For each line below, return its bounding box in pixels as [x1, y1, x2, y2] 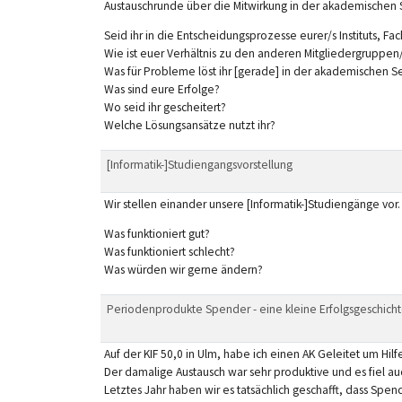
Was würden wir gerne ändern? [103, 262, 263, 278]
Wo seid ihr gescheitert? [103, 100, 226, 116]
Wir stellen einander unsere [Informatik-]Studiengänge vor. [103, 196, 400, 212]
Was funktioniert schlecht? [103, 244, 235, 260]
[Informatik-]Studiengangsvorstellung [106, 156, 293, 172]
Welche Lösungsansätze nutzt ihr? [103, 118, 275, 134]
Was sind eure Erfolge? [103, 82, 220, 98]
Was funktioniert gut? [103, 226, 210, 242]
